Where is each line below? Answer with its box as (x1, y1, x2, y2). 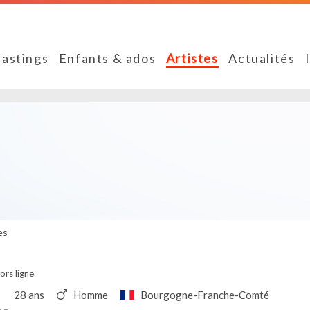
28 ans (14, 288, 44, 301)
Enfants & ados (58, 51, 156, 66)
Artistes (165, 51, 219, 66)
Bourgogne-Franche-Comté (140, 288, 269, 301)
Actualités (228, 51, 295, 66)
